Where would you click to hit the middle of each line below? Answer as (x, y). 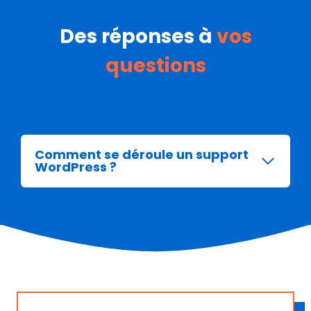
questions (155, 66)
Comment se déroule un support (142, 155)
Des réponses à (138, 37)
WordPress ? (76, 167)
